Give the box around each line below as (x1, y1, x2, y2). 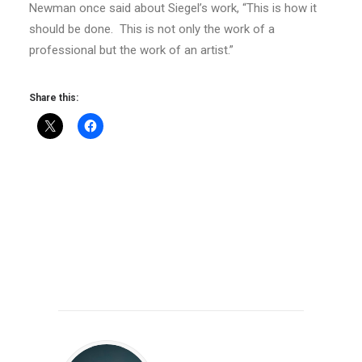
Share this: (29, 91, 78, 103)
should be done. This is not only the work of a (29, 21, 275, 36)
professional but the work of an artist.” (29, 42, 234, 57)
